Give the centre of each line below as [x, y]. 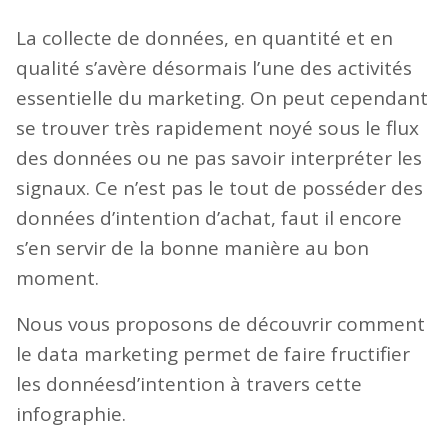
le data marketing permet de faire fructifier [213, 354]
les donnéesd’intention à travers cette [189, 384]
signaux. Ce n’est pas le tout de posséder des [219, 188]
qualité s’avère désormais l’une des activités [214, 68]
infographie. [71, 414]
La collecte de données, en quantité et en [204, 38]
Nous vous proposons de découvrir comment [220, 324]
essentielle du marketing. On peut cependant [222, 98]
